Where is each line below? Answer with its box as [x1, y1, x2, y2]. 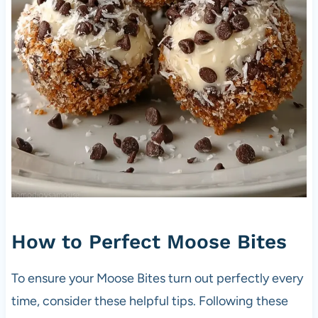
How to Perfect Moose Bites [11, 230, 287, 254]
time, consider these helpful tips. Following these [11, 293, 288, 309]
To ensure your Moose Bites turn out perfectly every [11, 270, 303, 287]
